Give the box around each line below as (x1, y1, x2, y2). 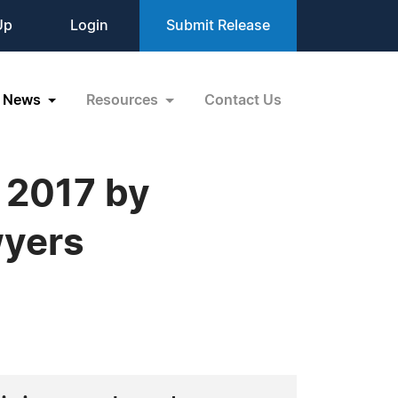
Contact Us (204, 92, 282, 107)
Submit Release (166, 19, 270, 33)
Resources (86, 92, 163, 107)
